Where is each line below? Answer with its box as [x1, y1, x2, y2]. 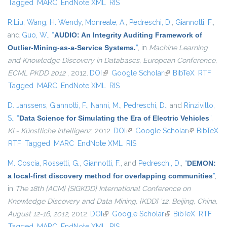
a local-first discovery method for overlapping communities [8, 172, 213, 180]
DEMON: [187, 159, 216, 168]
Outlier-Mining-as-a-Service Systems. [8, 44, 136, 52]
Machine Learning [149, 44, 208, 52]
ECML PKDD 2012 [8, 69, 67, 78]
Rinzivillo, [184, 101, 215, 110]
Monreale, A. [85, 18, 126, 27]
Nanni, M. [91, 101, 120, 110]
